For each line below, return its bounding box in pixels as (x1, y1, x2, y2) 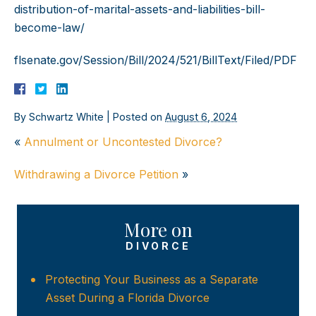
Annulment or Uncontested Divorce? (24, 135, 222, 150)
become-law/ (14, 20, 85, 35)
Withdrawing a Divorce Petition (14, 167, 178, 182)
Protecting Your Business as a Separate (45, 272, 258, 287)
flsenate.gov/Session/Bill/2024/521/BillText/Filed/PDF (14, 53, 297, 68)
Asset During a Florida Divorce (45, 291, 209, 305)
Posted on (113, 111, 165, 123)
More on (123, 217, 193, 243)
